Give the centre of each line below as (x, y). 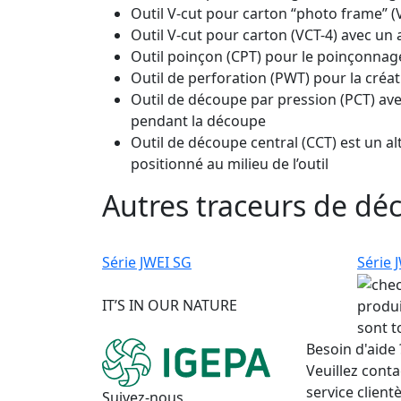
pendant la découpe (198, 120)
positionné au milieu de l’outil (230, 163)
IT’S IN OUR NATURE (170, 306)
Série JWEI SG (147, 262)
